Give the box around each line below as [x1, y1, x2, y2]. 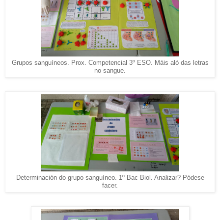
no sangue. [94, 67, 126, 75]
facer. [102, 182, 118, 189]
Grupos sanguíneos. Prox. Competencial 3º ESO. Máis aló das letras [11, 59, 209, 67]
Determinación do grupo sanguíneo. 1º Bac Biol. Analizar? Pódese [16, 174, 204, 181]
